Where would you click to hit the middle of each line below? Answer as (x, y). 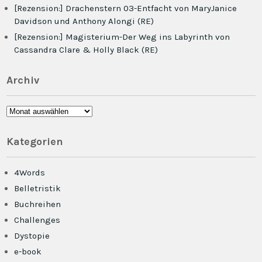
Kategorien (35, 142)
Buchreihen (38, 204)
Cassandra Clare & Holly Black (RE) (86, 50)
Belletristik (38, 188)
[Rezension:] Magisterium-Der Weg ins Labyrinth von (122, 37)
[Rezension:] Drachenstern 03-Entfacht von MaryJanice (126, 8)
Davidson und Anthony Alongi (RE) (84, 21)
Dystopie (32, 236)
